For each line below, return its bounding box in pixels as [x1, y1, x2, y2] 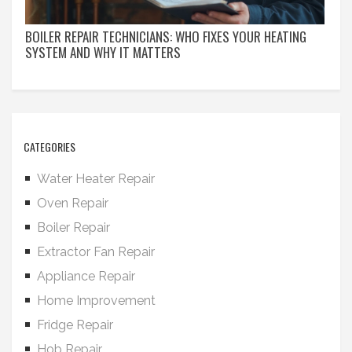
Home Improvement [37, 292, 156, 308]
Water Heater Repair [37, 170, 155, 186]
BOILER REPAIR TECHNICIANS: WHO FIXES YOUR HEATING [25, 26, 306, 46]
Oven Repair [37, 195, 108, 211]
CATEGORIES [24, 137, 75, 155]
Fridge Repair [37, 317, 113, 332]
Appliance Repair [37, 268, 135, 284]
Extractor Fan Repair [37, 244, 155, 259]
